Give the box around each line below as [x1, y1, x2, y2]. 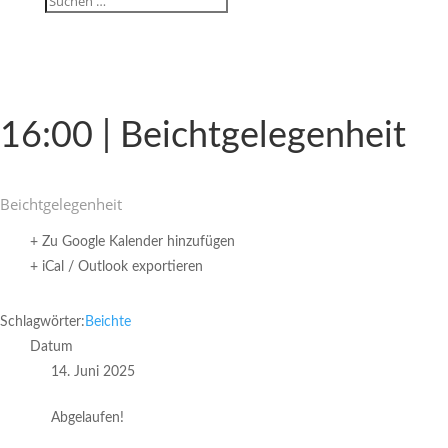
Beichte [85, 315, 131, 329]
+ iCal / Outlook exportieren [30, 260, 203, 274]
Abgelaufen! [51, 411, 124, 425]
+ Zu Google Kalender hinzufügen [30, 235, 235, 249]
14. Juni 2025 [51, 365, 135, 379]
